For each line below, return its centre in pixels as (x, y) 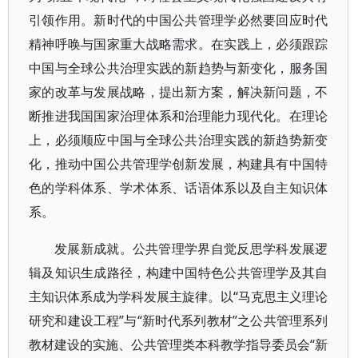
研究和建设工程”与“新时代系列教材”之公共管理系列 (179, 320)
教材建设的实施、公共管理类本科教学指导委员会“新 (179, 344)
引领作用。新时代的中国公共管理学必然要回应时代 (179, 20)
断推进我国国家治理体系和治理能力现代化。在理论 (179, 116)
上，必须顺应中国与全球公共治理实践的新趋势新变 (179, 140)
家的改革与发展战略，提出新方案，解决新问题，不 (179, 92)
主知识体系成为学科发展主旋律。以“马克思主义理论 (179, 296)
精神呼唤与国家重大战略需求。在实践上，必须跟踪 (179, 44)
